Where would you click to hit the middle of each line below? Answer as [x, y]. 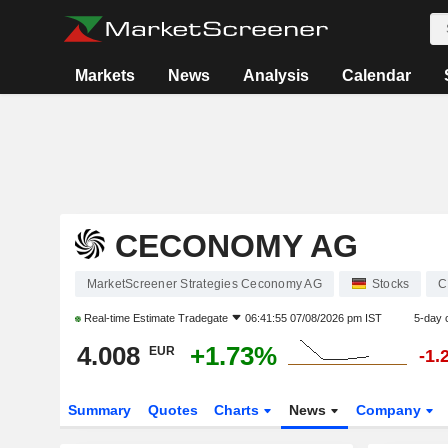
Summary [99, 410]
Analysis [276, 75]
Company [391, 410]
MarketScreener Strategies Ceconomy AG [204, 284]
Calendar [377, 75]
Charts [239, 410]
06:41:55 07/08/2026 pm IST [313, 318]
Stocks [390, 284]
